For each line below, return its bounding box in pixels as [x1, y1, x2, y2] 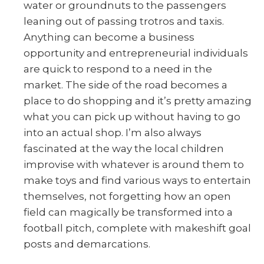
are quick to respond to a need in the [24, 62, 212, 75]
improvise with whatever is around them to [24, 158, 244, 170]
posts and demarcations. [24, 237, 150, 250]
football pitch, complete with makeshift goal [24, 222, 251, 234]
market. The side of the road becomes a [24, 78, 227, 91]
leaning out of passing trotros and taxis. [24, 15, 224, 27]
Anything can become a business [24, 31, 194, 43]
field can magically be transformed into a [24, 206, 233, 218]
